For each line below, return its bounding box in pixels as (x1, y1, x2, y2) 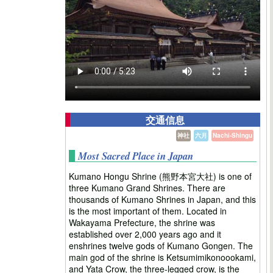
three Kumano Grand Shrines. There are (69, 181, 225, 194)
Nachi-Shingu (213, 130, 252, 140)
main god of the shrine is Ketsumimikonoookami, (69, 250, 256, 263)
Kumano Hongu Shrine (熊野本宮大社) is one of (69, 169, 252, 182)
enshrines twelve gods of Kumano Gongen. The (69, 239, 253, 252)
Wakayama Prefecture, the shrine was (69, 216, 215, 229)
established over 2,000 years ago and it (69, 227, 221, 240)
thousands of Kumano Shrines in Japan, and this (69, 193, 256, 205)
